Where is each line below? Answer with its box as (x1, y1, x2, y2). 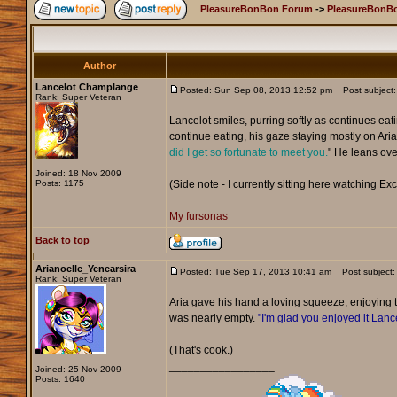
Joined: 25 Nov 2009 (35, 364, 121, 375)
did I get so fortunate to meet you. (168, 146, 328, 160)
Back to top (35, 235, 90, 246)
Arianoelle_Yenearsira (35, 263, 136, 275)
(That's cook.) (168, 344, 233, 357)
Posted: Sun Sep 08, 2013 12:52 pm (179, 85, 332, 96)
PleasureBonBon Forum (199, 4, 313, 15)
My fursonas (168, 210, 228, 223)
